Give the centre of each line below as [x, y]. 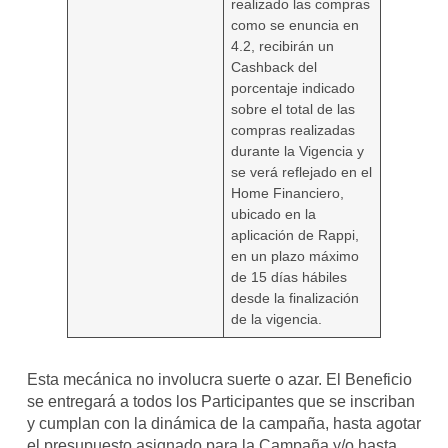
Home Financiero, [288, 193]
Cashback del [274, 67]
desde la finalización [295, 298]
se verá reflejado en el [302, 172]
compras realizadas [293, 130]
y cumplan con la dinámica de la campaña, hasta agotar [223, 424]
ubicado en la [274, 214]
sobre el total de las [293, 109]
